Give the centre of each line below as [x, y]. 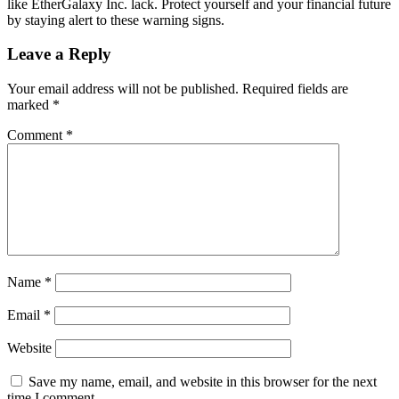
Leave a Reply [59, 54]
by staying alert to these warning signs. [116, 20]
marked [30, 104]
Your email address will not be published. [123, 88]
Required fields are [295, 88]
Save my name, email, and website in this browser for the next [203, 381]
